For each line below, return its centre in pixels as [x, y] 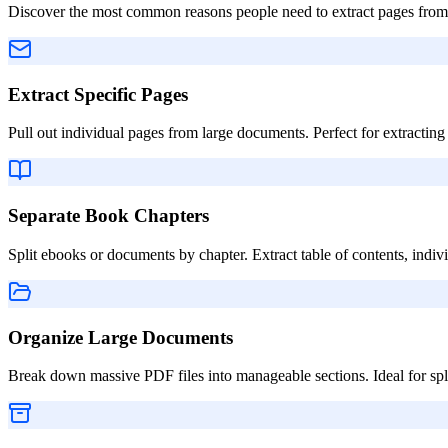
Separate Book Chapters [108, 216]
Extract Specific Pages [98, 94]
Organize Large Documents [120, 337]
